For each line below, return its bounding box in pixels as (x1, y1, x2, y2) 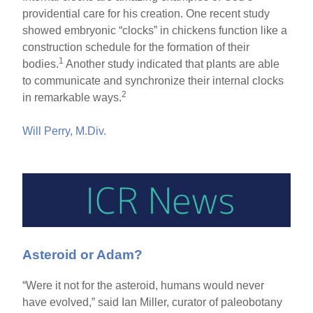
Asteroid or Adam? (22, 247, 143, 262)
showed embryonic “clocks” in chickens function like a (22, 24, 288, 37)
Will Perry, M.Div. (22, 125, 107, 138)
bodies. (22, 58, 59, 71)
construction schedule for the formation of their (22, 41, 250, 54)
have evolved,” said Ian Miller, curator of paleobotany (22, 296, 283, 309)
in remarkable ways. (22, 92, 122, 104)
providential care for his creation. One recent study (22, 8, 270, 20)
